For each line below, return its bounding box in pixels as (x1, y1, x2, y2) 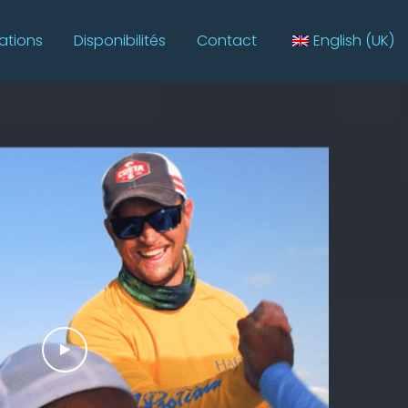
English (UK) (313, 30, 394, 51)
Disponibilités (74, 30, 166, 51)
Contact (197, 30, 257, 51)
